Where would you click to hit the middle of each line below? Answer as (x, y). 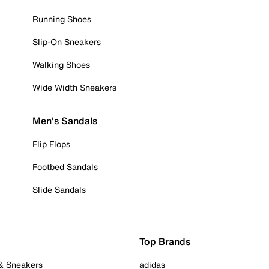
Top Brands (165, 241)
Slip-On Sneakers (67, 42)
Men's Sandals (65, 121)
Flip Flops (51, 144)
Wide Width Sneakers (74, 87)
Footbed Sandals (65, 167)
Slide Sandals (59, 189)
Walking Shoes (61, 65)
